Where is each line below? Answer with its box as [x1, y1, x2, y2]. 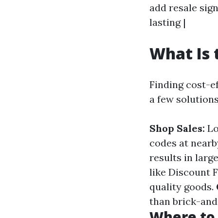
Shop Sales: [149, 122, 205, 134]
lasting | [149, 16, 186, 28]
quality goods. [149, 181, 216, 193]
